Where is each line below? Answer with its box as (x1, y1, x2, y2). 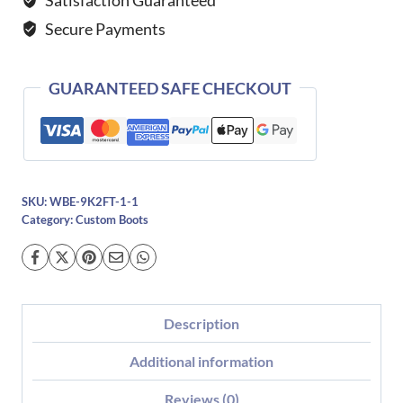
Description (164, 315, 239, 333)
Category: (22, 212, 76, 227)
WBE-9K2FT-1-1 (49, 194, 139, 209)
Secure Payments (41, 18, 166, 39)
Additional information (130, 353, 273, 371)
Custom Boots (76, 212, 148, 227)
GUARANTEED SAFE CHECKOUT (49, 77, 291, 98)
